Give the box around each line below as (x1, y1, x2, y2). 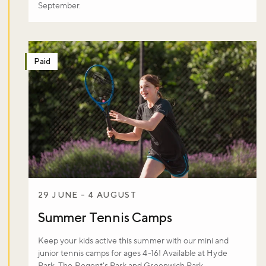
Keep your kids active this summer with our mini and (38, 235, 229, 246)
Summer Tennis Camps (38, 209, 172, 225)
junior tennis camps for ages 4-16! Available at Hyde (38, 248, 227, 259)
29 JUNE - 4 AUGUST (38, 189, 137, 199)
